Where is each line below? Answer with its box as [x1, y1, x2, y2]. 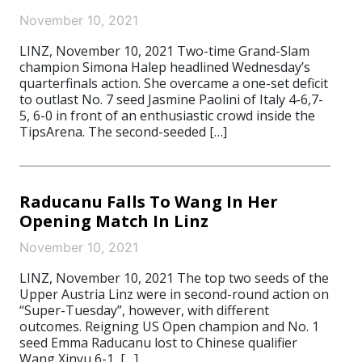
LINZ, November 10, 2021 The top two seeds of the [19, 269, 329, 287]
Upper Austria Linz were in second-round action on [19, 285, 329, 303]
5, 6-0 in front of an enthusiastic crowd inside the [19, 107, 315, 124]
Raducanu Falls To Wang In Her [19, 191, 278, 213]
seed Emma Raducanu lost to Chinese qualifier [19, 334, 297, 351]
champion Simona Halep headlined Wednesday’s [19, 58, 310, 76]
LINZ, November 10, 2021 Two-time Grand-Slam [19, 42, 309, 60]
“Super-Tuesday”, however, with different [19, 301, 269, 319]
